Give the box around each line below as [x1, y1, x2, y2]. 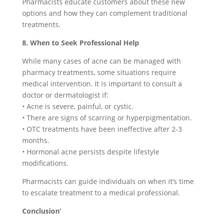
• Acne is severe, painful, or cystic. [22, 102, 134, 111]
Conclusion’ [22, 206, 61, 216]
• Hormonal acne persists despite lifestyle [22, 147, 159, 156]
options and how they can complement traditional [22, 8, 187, 18]
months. [22, 136, 49, 145]
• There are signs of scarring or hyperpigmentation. [22, 113, 192, 122]
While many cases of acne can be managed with [22, 56, 181, 66]
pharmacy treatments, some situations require [22, 68, 176, 77]
